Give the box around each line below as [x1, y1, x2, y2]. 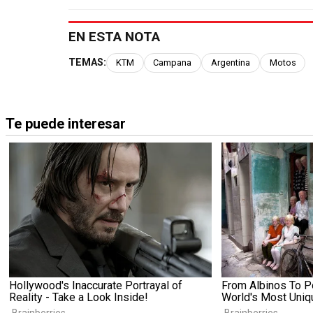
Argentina [210, 57, 250, 68]
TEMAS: [68, 56, 106, 68]
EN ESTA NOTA [68, 28, 160, 45]
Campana [153, 57, 192, 68]
